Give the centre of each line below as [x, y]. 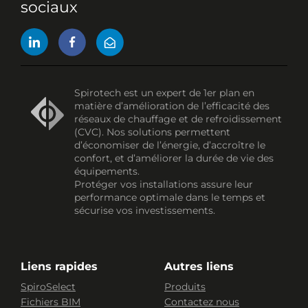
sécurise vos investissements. [145, 210]
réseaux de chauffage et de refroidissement [178, 119]
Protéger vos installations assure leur [164, 184]
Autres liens [199, 266]
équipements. [108, 171]
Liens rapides [59, 266]
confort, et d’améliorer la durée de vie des [174, 158]
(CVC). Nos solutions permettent [152, 132]
